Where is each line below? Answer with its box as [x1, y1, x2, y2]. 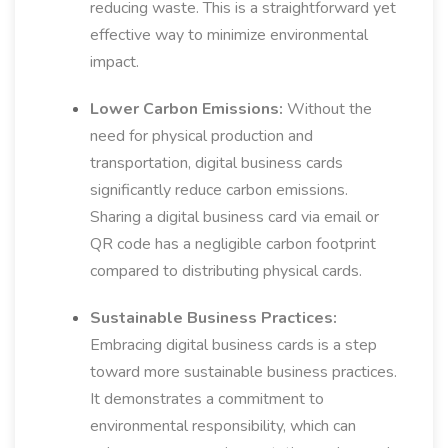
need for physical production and [90, 125, 313, 147]
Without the [283, 98, 372, 120]
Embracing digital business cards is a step [90, 334, 377, 356]
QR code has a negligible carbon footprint [90, 233, 376, 255]
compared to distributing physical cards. [90, 260, 362, 282]
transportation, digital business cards [90, 152, 343, 174]
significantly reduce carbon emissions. [90, 179, 348, 201]
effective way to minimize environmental [90, 24, 368, 46]
